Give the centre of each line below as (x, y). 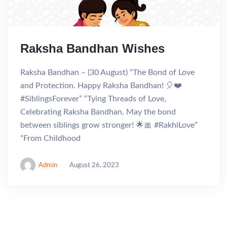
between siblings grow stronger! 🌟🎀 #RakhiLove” (109, 125)
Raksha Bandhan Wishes (92, 49)
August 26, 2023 (94, 165)
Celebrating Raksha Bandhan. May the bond (98, 112)
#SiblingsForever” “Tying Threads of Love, (93, 99)
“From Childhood (50, 139)
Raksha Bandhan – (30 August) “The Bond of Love (107, 73)
